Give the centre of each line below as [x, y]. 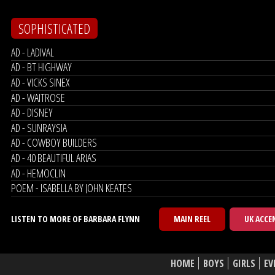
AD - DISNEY [32, 113]
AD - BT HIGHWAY [41, 67]
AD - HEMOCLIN [38, 173]
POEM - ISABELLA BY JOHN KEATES [72, 188]
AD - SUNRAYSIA [39, 127]
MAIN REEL [192, 219]
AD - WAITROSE [38, 97]
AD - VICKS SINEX [40, 82]
